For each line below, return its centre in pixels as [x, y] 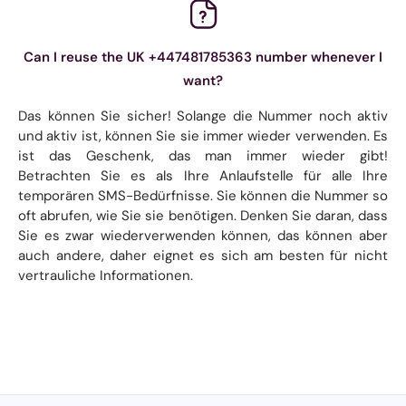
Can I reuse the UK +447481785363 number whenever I [203, 57]
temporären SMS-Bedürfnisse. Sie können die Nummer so [203, 195]
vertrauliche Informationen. [106, 275]
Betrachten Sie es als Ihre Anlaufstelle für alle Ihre [203, 175]
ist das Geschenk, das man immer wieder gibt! [203, 155]
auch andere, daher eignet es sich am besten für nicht [203, 255]
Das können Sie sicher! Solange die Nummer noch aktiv [203, 116]
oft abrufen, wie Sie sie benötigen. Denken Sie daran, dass [203, 215]
